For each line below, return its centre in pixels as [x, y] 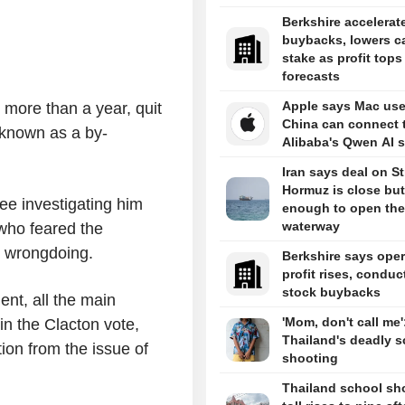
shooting [310, 358]
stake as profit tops [342, 58]
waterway [311, 226]
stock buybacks [331, 292]
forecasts [311, 76]
